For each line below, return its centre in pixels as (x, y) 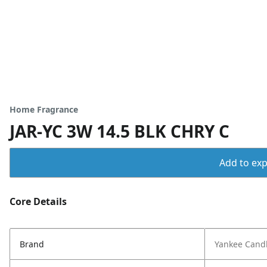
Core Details (38, 201)
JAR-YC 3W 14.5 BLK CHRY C (119, 131)
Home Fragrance (44, 109)
